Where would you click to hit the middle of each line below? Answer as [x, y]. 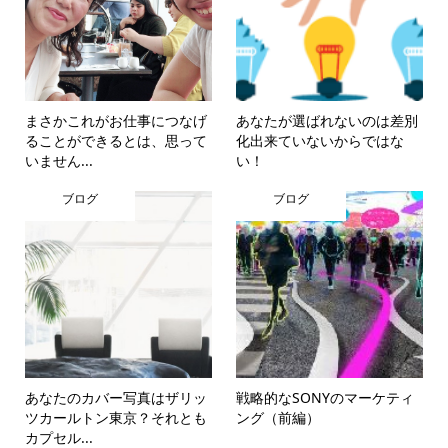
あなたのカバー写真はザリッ [115, 397]
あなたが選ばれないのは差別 [327, 121]
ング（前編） [278, 417]
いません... [58, 161]
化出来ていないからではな [320, 141]
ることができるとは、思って [115, 141]
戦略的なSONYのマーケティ [325, 397]
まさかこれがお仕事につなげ [115, 121]
